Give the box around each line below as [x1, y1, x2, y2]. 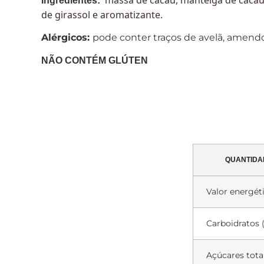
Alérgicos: [41, 32, 93, 44]
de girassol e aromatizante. [41, 8, 163, 21]
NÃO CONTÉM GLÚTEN [41, 55, 148, 65]
